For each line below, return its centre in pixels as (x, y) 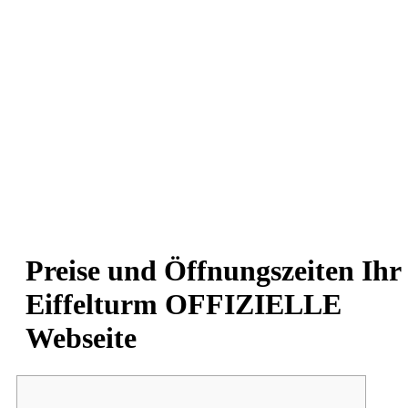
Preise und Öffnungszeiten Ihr (213, 271)
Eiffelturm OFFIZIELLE (184, 305)
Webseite (81, 338)
